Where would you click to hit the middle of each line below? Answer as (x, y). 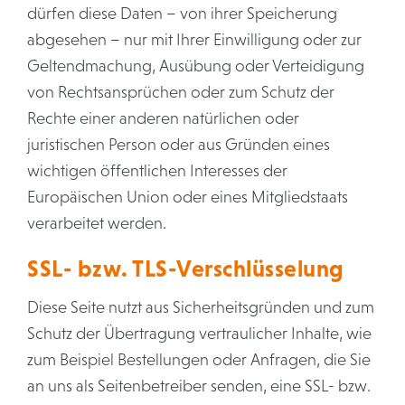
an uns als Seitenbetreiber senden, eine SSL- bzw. (199, 386)
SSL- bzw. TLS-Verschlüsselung (186, 268)
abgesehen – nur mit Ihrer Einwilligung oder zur (194, 40)
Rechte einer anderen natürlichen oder (163, 118)
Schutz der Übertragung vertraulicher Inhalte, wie (199, 334)
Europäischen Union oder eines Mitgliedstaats (188, 197)
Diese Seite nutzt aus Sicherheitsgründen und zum (201, 307)
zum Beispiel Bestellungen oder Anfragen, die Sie (199, 360)
